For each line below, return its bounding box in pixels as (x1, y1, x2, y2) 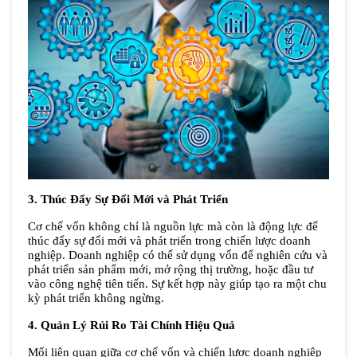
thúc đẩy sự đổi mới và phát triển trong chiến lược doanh (28, 234, 311, 248)
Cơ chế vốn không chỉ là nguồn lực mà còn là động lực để (28, 220, 318, 233)
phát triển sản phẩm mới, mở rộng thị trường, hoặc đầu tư (28, 263, 313, 277)
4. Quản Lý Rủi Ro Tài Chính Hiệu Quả (28, 319, 235, 332)
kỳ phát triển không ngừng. (28, 292, 164, 305)
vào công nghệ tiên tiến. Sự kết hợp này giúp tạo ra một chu (28, 277, 327, 291)
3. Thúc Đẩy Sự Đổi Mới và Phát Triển (28, 193, 228, 206)
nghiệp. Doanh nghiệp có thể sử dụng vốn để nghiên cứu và (28, 249, 328, 262)
